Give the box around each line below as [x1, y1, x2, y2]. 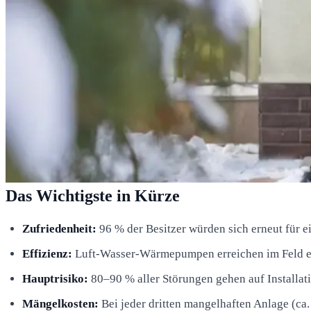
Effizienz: [22, 246, 72, 260]
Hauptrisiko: [22, 271, 88, 285]
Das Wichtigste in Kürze [6, 186, 180, 205]
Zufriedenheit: [22, 221, 96, 235]
